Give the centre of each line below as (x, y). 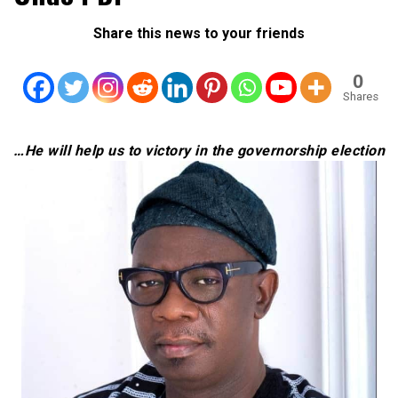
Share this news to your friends (199, 33)
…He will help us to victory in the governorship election (199, 150)
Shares (360, 96)
